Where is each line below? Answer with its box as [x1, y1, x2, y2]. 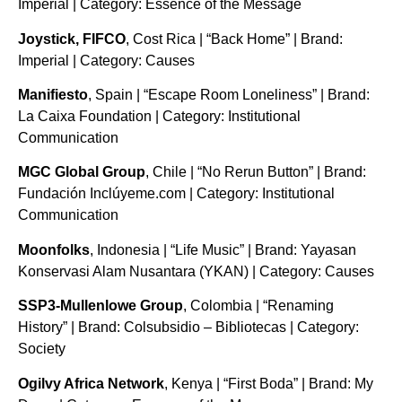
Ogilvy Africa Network [18, 375, 164, 391]
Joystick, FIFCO [18, 31, 126, 47]
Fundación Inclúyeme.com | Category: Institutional [18, 186, 335, 202]
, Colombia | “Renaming [183, 298, 334, 314]
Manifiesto [18, 86, 88, 102]
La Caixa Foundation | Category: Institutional [18, 108, 301, 124]
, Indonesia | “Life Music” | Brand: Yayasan [90, 241, 356, 258]
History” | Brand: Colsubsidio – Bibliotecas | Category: [18, 319, 359, 336]
